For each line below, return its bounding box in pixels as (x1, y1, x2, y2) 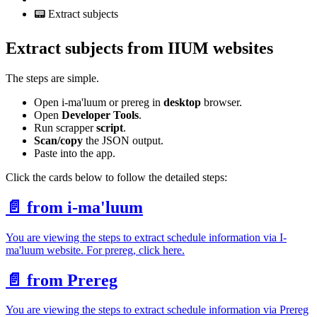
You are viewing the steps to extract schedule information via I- (6, 231, 287, 243)
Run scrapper (34, 121, 96, 134)
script (96, 121, 123, 134)
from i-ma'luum (27, 197, 143, 217)
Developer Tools (62, 108, 139, 121)
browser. (201, 96, 242, 108)
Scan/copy (34, 134, 83, 146)
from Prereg (27, 270, 117, 289)
